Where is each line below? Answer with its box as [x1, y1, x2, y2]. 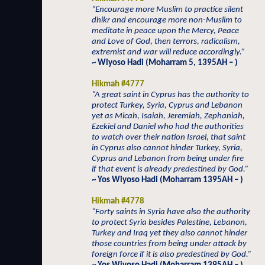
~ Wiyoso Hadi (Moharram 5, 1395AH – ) [92, 59, 238, 67]
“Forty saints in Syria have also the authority [92, 208, 250, 216]
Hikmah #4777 [92, 80, 144, 89]
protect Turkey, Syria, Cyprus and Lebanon [92, 101, 243, 110]
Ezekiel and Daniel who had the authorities [92, 122, 244, 131]
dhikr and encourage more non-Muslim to [92, 16, 242, 25]
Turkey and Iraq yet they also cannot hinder [92, 229, 247, 238]
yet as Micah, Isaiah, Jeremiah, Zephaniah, [92, 112, 245, 121]
